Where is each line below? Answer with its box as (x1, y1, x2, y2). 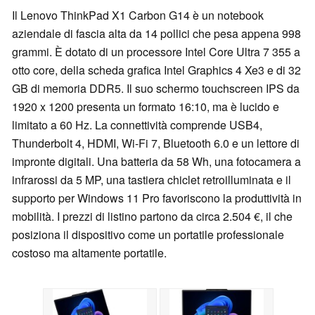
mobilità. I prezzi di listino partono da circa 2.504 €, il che (12, 208, 292, 225)
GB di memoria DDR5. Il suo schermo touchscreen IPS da (12, 80, 300, 97)
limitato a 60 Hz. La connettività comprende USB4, (12, 117, 262, 134)
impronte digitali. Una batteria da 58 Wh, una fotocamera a (12, 153, 301, 170)
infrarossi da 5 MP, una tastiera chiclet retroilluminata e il (12, 172, 291, 188)
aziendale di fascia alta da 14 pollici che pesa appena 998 (12, 25, 301, 42)
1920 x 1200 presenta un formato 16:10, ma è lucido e (12, 98, 279, 115)
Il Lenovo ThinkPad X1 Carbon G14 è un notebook (12, 7, 264, 24)
